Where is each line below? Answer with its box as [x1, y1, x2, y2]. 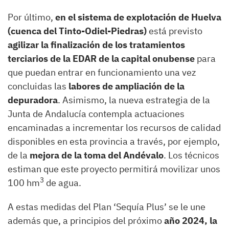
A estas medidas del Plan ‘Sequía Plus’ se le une [8, 200, 205, 213]
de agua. [44, 176, 81, 189]
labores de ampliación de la [68, 80, 185, 92]
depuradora [8, 94, 58, 106]
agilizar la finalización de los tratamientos [8, 38, 185, 51]
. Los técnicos [164, 149, 219, 161]
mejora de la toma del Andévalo [30, 149, 164, 161]
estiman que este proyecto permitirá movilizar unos [8, 163, 220, 175]
